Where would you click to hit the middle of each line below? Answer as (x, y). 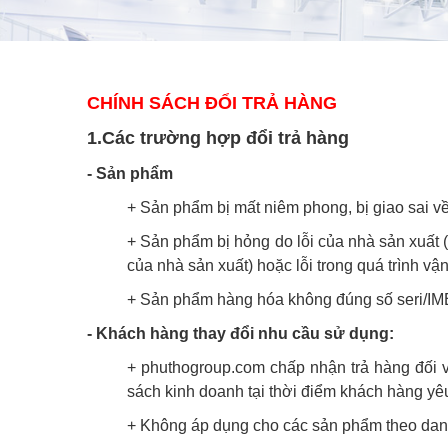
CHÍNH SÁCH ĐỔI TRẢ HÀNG (212, 102)
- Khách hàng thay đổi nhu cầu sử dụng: (240, 333)
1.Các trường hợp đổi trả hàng (218, 137)
